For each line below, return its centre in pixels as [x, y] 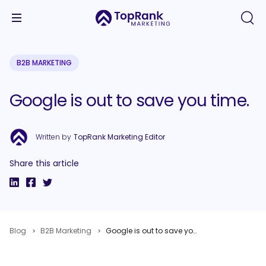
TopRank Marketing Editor [119, 137]
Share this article [44, 163]
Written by [53, 137]
